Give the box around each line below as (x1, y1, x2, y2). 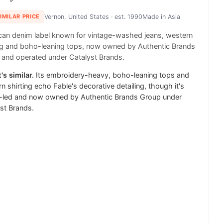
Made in (142, 12, 168, 20)
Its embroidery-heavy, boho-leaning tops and (36, 70, 189, 80)
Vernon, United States (44, 12, 109, 20)
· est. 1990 (109, 12, 142, 20)
